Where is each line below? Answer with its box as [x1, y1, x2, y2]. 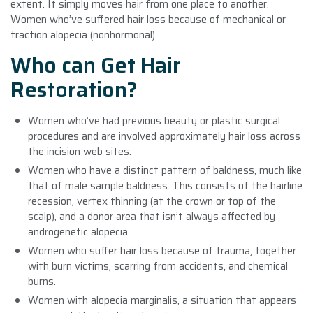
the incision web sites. [28, 143, 131, 160]
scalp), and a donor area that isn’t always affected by [28, 208, 275, 225]
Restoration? [10, 73, 138, 106]
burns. [28, 272, 56, 290]
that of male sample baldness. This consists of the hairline [28, 177, 303, 194]
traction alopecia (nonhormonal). [10, 26, 157, 43]
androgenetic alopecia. [28, 223, 130, 240]
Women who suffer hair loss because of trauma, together [28, 242, 296, 259]
